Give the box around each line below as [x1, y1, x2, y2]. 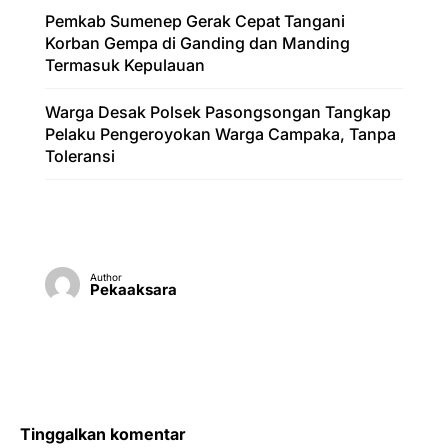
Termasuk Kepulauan [45, 54, 205, 75]
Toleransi [45, 145, 115, 166]
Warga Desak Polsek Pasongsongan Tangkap [45, 101, 391, 122]
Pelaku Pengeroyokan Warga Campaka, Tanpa [45, 123, 396, 144]
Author [90, 270, 122, 283]
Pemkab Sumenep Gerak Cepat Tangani [45, 10, 345, 31]
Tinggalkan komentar [20, 423, 186, 444]
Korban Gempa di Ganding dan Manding [45, 32, 350, 53]
